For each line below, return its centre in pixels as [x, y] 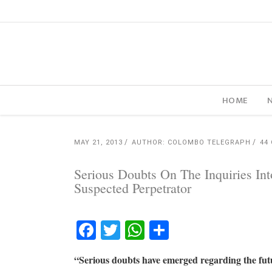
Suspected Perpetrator [133, 188]
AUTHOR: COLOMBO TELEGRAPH [191, 142]
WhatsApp [193, 230]
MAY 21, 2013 [98, 142]
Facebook [139, 230]
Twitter [155, 230]
